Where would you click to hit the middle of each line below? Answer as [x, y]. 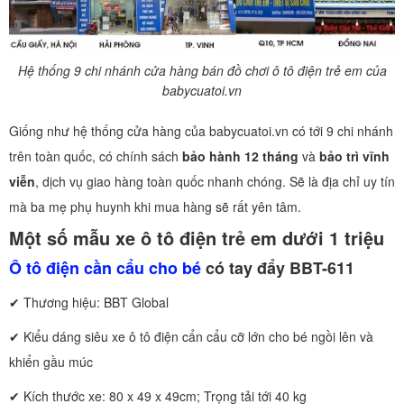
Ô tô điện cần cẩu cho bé [105, 268]
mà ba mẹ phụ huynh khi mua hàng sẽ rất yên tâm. [155, 206]
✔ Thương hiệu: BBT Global [89, 303]
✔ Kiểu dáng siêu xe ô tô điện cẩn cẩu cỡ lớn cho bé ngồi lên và [191, 337]
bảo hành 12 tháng [240, 156]
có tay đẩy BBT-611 [278, 268]
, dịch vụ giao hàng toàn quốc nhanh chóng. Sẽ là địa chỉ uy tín [215, 181]
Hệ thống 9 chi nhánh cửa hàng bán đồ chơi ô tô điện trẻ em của [202, 70]
